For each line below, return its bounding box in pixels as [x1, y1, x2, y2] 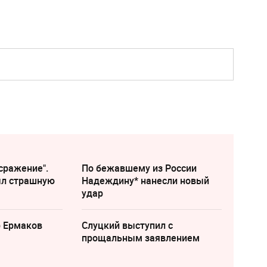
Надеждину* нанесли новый [81, 174, 209, 188]
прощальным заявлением [81, 231, 200, 245]
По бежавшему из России [81, 162, 197, 175]
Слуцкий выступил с [81, 219, 173, 232]
